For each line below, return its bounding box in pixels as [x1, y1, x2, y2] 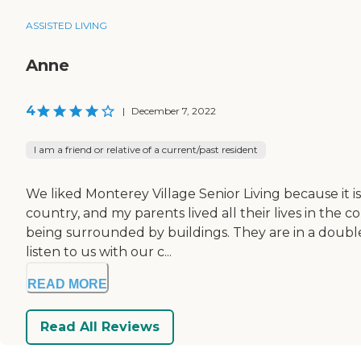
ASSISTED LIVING [26, 19, 107, 31]
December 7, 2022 [131, 104, 216, 117]
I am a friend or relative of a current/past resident [34, 143, 258, 156]
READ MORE [27, 276, 107, 291]
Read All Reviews [40, 319, 160, 335]
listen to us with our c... [26, 243, 172, 259]
